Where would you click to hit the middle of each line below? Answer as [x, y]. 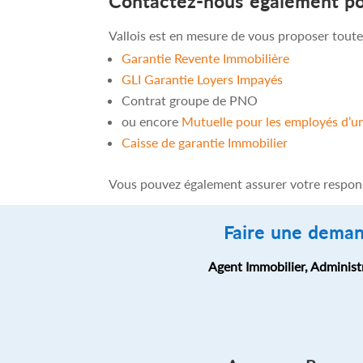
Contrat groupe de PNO [190, 100]
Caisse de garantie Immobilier [205, 142]
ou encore [152, 121]
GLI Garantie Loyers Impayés [203, 79]
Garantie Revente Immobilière [206, 58]
